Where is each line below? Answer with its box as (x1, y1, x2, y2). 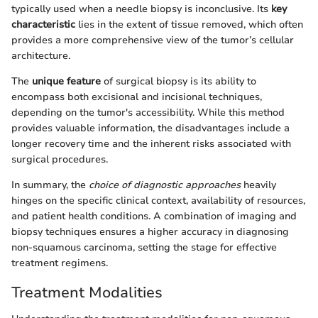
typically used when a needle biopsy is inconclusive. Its (11, 1, 271, 16)
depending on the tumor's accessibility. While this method (11, 105, 285, 119)
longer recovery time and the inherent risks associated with (11, 136, 291, 150)
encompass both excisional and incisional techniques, (11, 89, 262, 104)
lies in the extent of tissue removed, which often (75, 17, 303, 31)
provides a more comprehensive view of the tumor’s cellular (11, 33, 294, 47)
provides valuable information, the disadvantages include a (11, 121, 290, 135)
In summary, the (11, 177, 89, 192)
